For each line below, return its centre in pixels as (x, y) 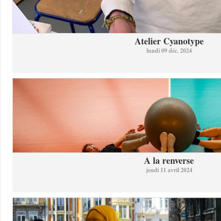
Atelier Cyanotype (169, 41)
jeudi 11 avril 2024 (169, 170)
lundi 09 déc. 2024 (169, 51)
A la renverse (169, 160)
